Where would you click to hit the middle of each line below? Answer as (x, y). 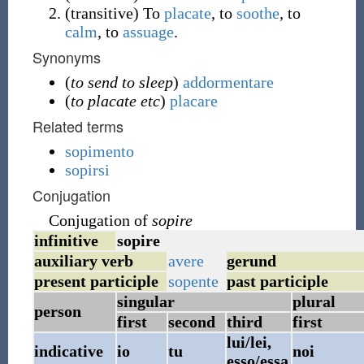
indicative (68, 351)
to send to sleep (121, 82)
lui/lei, (249, 342)
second (191, 322)
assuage (148, 32)
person (57, 311)
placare (193, 101)
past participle (277, 281)
